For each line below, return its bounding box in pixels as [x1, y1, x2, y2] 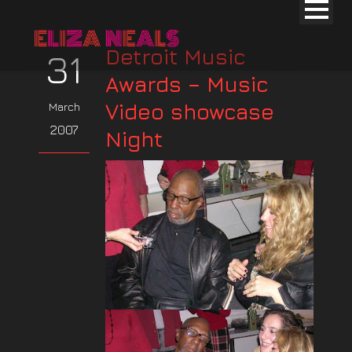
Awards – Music [105, 71, 269, 97]
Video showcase [105, 99, 274, 124]
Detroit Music [105, 44, 246, 69]
